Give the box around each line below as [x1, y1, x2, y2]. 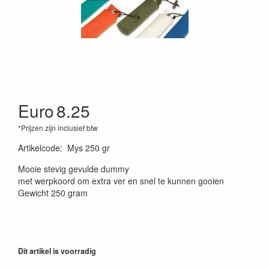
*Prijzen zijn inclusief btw [18, 122, 98, 133]
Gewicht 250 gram [18, 186, 88, 199]
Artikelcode [18, 141, 60, 154]
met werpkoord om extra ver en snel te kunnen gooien [18, 174, 224, 187]
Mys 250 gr [67, 141, 110, 154]
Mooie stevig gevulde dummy [18, 162, 129, 175]
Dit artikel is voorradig [18, 245, 96, 256]
